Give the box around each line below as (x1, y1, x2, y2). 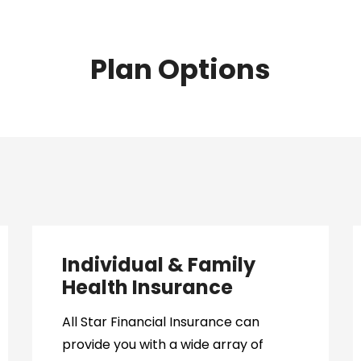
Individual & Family (61, 251, 255, 278)
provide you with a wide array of (61, 335, 263, 354)
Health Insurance (61, 274, 233, 301)
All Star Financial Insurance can (61, 313, 259, 331)
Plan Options (90, 50, 271, 89)
